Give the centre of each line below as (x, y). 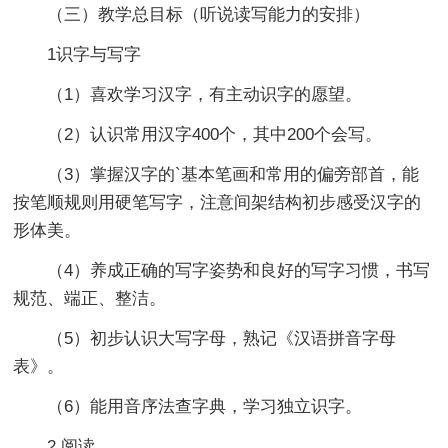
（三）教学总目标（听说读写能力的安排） (209, 14)
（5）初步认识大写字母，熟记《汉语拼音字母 (205, 338)
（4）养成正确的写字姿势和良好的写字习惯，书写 (222, 270)
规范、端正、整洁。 (90, 298)
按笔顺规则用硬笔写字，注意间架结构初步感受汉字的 (217, 202)
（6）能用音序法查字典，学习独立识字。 (188, 406)
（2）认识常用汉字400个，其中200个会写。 (198, 134)
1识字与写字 (77, 54)
